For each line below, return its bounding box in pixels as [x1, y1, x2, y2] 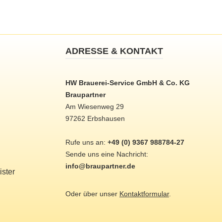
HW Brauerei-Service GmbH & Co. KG [65, 79, 190, 87]
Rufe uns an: [65, 138, 108, 146]
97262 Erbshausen [65, 114, 125, 122]
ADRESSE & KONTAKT [65, 46, 163, 56]
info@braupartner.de [65, 162, 135, 170]
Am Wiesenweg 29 [65, 103, 124, 111]
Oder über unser [65, 190, 119, 198]
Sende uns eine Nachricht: [65, 150, 148, 158]
